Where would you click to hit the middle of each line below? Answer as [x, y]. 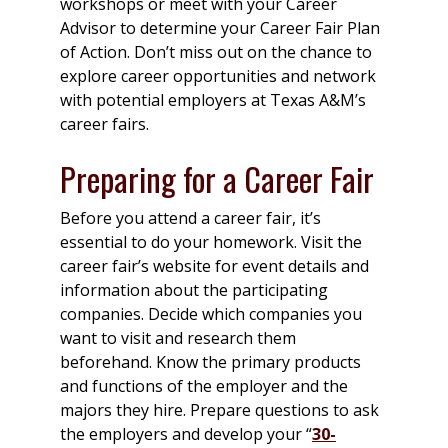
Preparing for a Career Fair [217, 179]
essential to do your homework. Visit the [211, 242]
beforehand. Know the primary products [210, 362]
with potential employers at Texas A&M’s [213, 100]
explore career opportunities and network [218, 76]
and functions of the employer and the [204, 386]
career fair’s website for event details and [214, 266]
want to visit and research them [178, 338]
